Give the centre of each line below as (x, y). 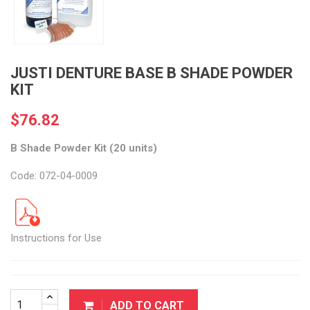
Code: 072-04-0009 (54, 176)
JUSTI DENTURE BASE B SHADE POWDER (152, 73)
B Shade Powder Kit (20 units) (84, 148)
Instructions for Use (56, 238)
